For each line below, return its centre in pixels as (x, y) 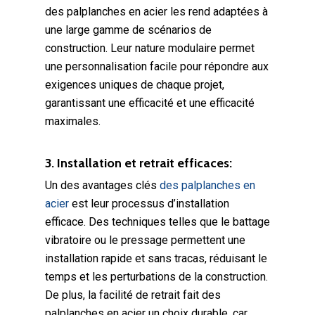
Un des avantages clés (102, 185)
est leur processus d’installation (149, 204)
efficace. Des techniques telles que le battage (157, 222)
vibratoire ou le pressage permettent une (145, 240)
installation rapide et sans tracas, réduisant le (156, 258)
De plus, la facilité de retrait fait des (133, 295)
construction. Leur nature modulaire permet (150, 48)
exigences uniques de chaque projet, (135, 85)
